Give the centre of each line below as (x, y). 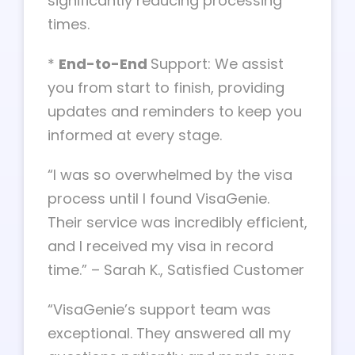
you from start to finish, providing (166, 88)
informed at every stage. (135, 135)
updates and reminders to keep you (175, 111)
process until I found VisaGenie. (158, 198)
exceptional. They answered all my (169, 333)
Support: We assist (217, 64)
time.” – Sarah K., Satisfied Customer (176, 270)
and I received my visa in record (160, 246)
